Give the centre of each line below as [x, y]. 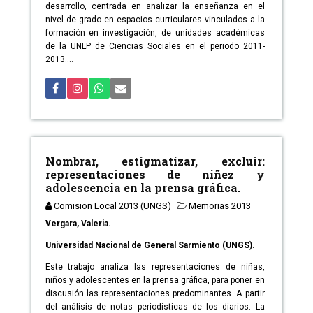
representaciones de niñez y [155, 175]
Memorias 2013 [219, 206]
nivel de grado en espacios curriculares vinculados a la [155, 20]
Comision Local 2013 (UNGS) [112, 206]
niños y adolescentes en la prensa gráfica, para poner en [155, 281]
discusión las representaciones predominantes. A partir [155, 294]
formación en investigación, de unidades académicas [155, 33]
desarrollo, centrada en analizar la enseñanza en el [155, 7]
